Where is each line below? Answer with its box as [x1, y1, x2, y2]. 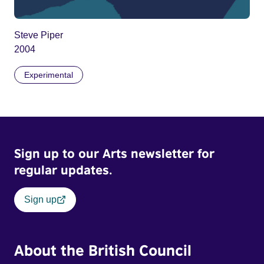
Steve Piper [14, 29, 63, 40]
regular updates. [14, 162, 112, 177]
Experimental [24, 70, 73, 80]
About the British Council [14, 241, 192, 259]
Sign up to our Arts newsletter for [14, 146, 214, 161]
